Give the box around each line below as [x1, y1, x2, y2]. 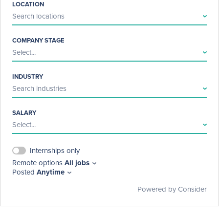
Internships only [30, 145, 80, 156]
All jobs [65, 157, 89, 169]
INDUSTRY [12, 72, 43, 82]
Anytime [37, 167, 65, 178]
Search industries [12, 83, 66, 94]
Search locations [12, 11, 65, 22]
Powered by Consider [137, 184, 207, 195]
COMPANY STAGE [12, 36, 65, 45]
